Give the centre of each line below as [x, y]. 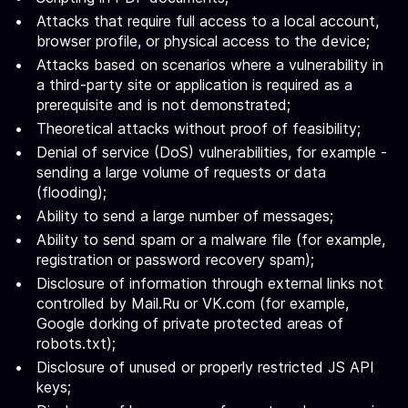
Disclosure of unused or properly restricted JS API [205, 367]
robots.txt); [76, 343]
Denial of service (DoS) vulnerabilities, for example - [212, 152]
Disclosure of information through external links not [210, 283]
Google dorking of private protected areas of [190, 323]
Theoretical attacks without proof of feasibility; [199, 128]
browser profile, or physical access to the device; [203, 41]
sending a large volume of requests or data [181, 172]
